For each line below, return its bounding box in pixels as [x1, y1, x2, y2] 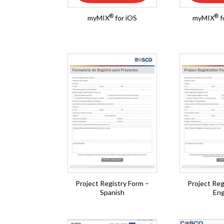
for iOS [113, 13, 137, 22]
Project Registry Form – [75, 179, 149, 187]
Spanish [100, 188, 125, 196]
